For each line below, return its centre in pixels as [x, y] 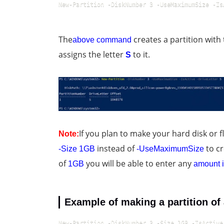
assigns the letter [92, 54]
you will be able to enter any [139, 163]
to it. [141, 54]
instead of [116, 148]
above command [102, 39]
